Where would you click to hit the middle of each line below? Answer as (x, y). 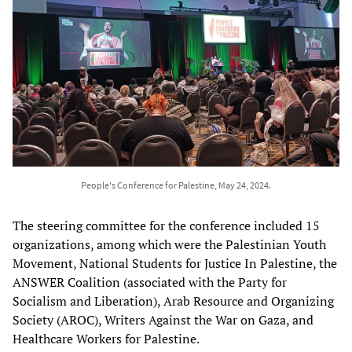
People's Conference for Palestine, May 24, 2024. (176, 185)
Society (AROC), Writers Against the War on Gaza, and (163, 319)
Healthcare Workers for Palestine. (106, 338)
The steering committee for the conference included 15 (166, 225)
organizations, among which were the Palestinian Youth (169, 244)
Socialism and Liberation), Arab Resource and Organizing (173, 301)
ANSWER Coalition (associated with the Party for (150, 282)
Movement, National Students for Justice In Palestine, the (175, 263)
